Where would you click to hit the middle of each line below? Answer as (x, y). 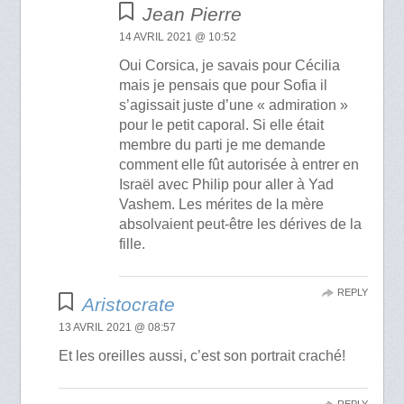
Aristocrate (128, 305)
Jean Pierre (193, 14)
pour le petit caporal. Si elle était (222, 125)
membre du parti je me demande (223, 145)
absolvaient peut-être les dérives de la (241, 225)
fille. (133, 244)
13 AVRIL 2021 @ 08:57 (118, 328)
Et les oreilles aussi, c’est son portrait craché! (202, 356)
